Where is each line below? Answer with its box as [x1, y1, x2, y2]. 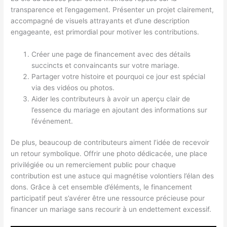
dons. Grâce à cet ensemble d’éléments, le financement [11, 183, 193, 192]
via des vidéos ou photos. [31, 83, 115, 92]
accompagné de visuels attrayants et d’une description [11, 16, 190, 25]
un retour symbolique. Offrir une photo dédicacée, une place [11, 149, 208, 158]
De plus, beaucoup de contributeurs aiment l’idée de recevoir [11, 138, 210, 147]
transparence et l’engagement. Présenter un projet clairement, [11, 5, 214, 14]
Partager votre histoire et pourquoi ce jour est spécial [31, 72, 206, 81]
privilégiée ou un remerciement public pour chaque [11, 161, 176, 169]
